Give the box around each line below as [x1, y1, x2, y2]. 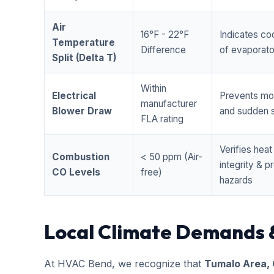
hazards [220, 174, 253, 186]
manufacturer [141, 98, 197, 109]
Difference [141, 44, 186, 56]
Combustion [52, 151, 109, 163]
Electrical [52, 90, 96, 102]
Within [141, 83, 166, 94]
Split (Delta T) [52, 52, 117, 64]
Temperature [52, 37, 115, 48]
